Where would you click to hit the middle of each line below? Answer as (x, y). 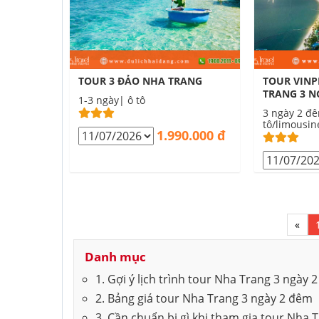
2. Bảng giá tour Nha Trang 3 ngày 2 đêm (204, 298)
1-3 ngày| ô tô (112, 100)
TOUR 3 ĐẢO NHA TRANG (140, 81)
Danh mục (115, 257)
